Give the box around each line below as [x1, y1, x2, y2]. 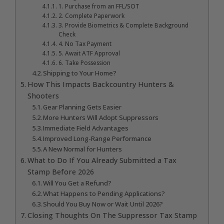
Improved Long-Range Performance [43, 133, 152, 143]
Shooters [27, 90, 59, 100]
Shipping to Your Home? [43, 68, 117, 77]
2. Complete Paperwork [58, 11, 124, 19]
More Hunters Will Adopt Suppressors [43, 112, 159, 122]
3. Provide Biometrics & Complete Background [58, 21, 188, 29]
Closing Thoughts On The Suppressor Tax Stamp [27, 210, 197, 220]
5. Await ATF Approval [58, 49, 120, 57]
